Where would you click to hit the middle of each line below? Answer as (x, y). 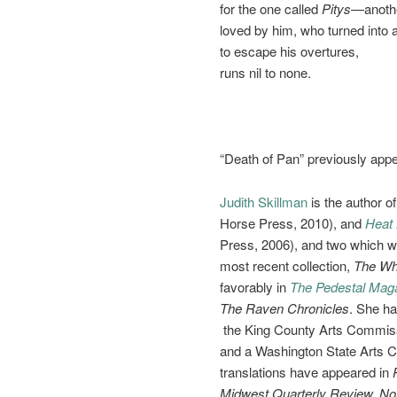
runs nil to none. (265, 73)
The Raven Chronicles (284, 307)
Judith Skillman (264, 201)
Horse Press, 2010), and (292, 222)
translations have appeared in (306, 371)
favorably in (255, 286)
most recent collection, (287, 265)
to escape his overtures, (289, 51)
